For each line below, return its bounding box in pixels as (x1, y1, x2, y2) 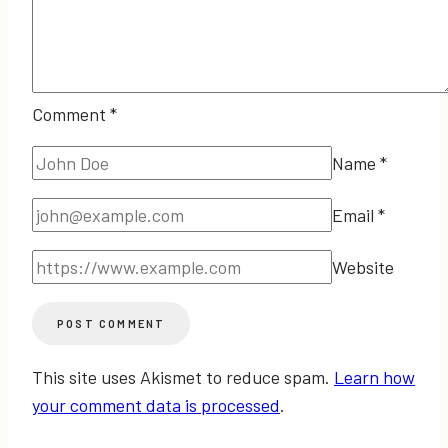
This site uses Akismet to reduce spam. (32, 365, 334, 388)
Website (332, 255, 394, 278)
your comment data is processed (32, 393, 280, 416)
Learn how (334, 365, 415, 388)
